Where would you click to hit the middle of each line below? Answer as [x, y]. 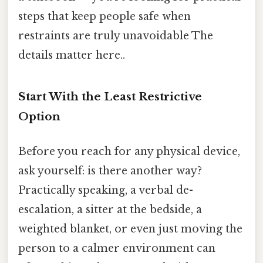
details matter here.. [72, 55]
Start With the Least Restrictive [110, 97]
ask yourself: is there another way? [110, 171]
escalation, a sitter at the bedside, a [110, 210]
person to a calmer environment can [117, 249]
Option [39, 117]
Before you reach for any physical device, [129, 152]
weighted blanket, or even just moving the [130, 229]
